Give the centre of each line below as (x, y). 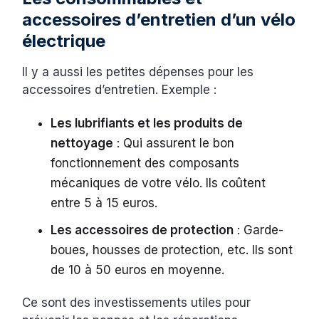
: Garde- (259, 230)
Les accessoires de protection (142, 230)
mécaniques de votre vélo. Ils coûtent (158, 183)
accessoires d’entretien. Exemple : (121, 89)
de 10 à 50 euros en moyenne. (140, 270)
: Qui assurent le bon (174, 143)
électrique (66, 41)
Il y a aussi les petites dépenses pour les (138, 72)
